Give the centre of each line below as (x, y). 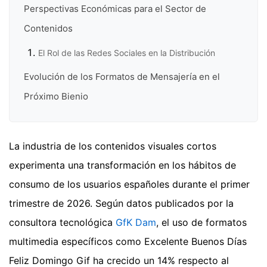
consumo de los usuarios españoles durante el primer (129, 184)
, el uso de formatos (201, 222)
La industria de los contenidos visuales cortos (113, 146)
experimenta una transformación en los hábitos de (122, 165)
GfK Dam (136, 222)
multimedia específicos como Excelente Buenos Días (128, 241)
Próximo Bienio (56, 96)
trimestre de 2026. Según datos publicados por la (121, 203)
